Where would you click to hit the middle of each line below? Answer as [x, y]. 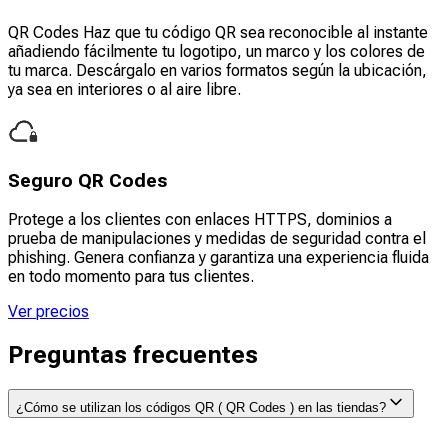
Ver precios [48, 312]
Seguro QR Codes [87, 180]
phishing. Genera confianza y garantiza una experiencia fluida [218, 258]
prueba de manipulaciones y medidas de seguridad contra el [217, 239]
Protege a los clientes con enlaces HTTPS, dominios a [200, 220]
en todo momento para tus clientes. [131, 277]
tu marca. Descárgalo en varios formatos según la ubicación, [217, 70]
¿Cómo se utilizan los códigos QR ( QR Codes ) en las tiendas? [201, 408]
